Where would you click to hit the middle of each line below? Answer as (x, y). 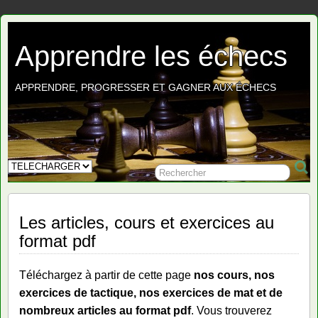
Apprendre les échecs (151, 56)
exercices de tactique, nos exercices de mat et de (151, 293)
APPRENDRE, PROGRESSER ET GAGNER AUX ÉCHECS (146, 87)
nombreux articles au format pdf (105, 311)
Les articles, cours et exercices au (147, 223)
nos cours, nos (234, 275)
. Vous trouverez (231, 311)
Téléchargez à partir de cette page (106, 275)
